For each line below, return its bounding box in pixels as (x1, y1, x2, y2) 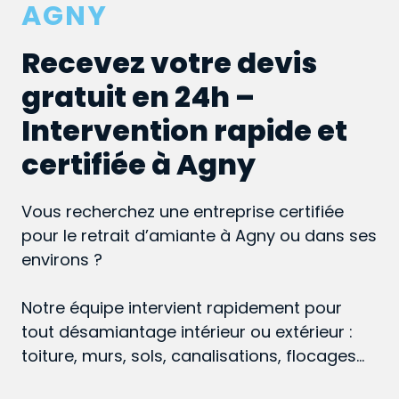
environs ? (21, 248, 102, 272)
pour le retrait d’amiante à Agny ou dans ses (21, 224, 377, 248)
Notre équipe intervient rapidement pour (21, 297, 342, 320)
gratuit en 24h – (21, 77, 255, 118)
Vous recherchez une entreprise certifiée (21, 200, 344, 224)
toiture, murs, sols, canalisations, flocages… (21, 345, 364, 368)
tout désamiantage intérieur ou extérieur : (21, 321, 353, 344)
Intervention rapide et (21, 110, 347, 151)
